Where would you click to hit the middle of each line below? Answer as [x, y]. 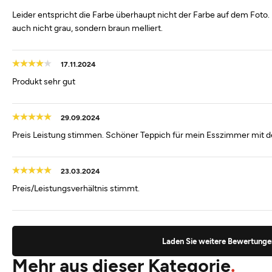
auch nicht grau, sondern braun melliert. [87, 28]
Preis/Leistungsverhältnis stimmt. [76, 188]
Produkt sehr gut [44, 81]
